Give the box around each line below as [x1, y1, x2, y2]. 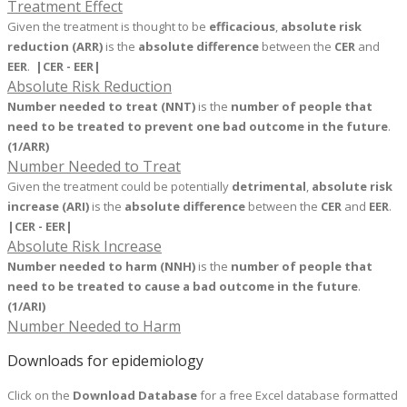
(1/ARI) [7, 298, 45, 315]
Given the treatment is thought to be [7, 18, 209, 35]
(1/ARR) [7, 138, 49, 155]
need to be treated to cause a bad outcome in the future [7, 278, 358, 295]
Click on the [7, 387, 73, 404]
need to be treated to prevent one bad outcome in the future [7, 118, 388, 135]
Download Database [73, 387, 200, 404]
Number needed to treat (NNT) [7, 98, 195, 115]
